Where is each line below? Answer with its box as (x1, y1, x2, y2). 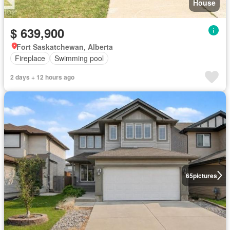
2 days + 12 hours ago (10, 72, 74, 82)
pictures (193, 170, 217, 180)
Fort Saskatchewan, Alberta (16, 41, 113, 52)
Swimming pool (54, 53, 104, 63)
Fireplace (15, 53, 45, 63)
